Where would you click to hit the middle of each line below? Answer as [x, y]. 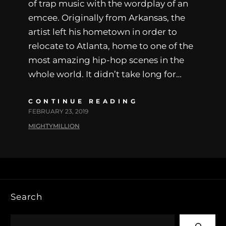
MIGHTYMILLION [54, 126]
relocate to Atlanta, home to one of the [111, 46]
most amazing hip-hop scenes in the [106, 60]
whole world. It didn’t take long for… [105, 74]
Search [27, 196]
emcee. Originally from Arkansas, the [107, 17]
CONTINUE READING [83, 101]
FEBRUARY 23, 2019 [58, 111]
